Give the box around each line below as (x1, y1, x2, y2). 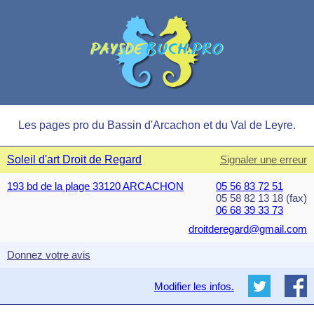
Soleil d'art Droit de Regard (7, 153, 142, 165)
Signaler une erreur (220, 153, 307, 165)
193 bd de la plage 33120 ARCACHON (7, 180, 184, 192)
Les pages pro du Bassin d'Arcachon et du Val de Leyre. (18, 119, 296, 131)
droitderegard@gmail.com (189, 223, 307, 235)
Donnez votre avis (7, 249, 90, 261)
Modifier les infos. (154, 280, 234, 292)
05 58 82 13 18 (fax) (216, 192, 307, 204)
